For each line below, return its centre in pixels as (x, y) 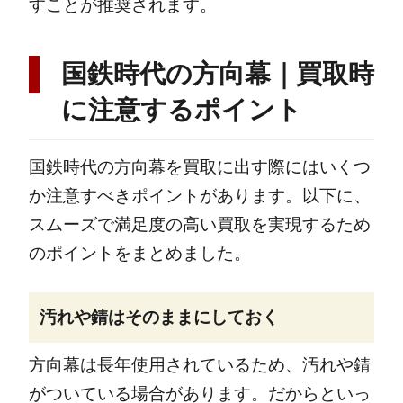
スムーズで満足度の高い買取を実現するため (199, 225)
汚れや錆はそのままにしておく (159, 317)
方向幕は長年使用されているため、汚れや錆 (199, 365)
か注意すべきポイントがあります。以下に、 (199, 196)
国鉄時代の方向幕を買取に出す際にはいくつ (199, 167)
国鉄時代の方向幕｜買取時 (217, 73)
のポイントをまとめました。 (139, 254)
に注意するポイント (181, 109)
